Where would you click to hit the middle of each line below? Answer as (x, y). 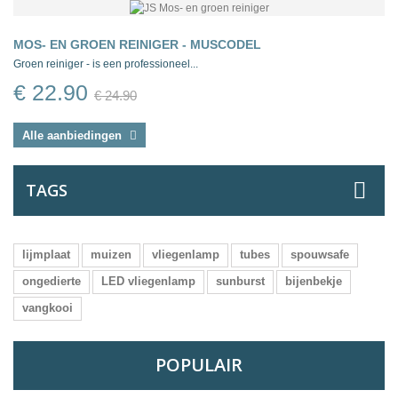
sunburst (240, 282)
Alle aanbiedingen (74, 136)
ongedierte (52, 282)
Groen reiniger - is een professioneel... (106, 64)
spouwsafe (320, 255)
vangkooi (48, 308)
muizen (111, 255)
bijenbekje (314, 282)
